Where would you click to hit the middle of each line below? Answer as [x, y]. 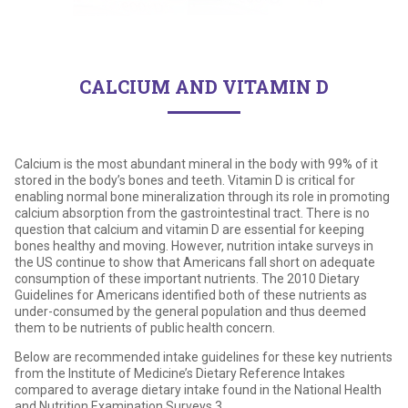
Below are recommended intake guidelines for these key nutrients [204, 357]
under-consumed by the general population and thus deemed [190, 312]
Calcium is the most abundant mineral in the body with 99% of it [196, 164]
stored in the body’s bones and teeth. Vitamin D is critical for [185, 181]
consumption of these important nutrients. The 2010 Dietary [187, 279]
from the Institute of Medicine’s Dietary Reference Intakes [180, 374]
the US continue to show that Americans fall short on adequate [195, 263]
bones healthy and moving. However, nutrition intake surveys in [194, 246]
